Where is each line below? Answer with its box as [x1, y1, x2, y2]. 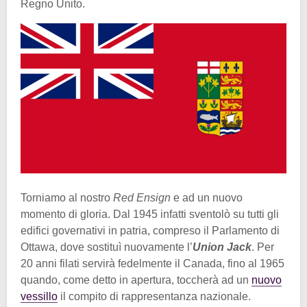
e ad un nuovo [171, 191, 243, 204]
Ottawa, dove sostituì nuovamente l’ [21, 241, 193, 253]
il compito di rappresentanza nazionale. [58, 290, 251, 302]
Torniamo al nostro [21, 191, 113, 204]
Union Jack [193, 241, 251, 253]
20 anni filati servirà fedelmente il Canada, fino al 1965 [21, 257, 284, 269]
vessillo [21, 290, 58, 302]
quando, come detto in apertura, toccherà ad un [21, 273, 251, 286]
